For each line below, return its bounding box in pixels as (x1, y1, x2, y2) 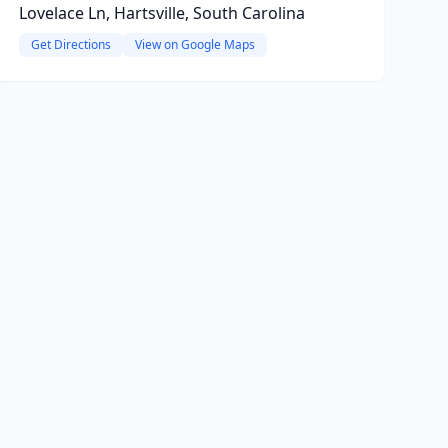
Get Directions (30, 36, 111, 53)
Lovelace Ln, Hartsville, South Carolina (18, 2, 305, 24)
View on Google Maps (134, 36, 255, 53)
